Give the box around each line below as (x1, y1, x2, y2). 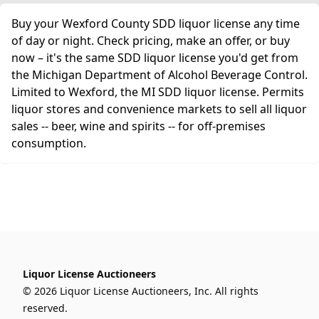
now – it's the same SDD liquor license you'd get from (11, 50, 298, 66)
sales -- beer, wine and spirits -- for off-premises (11, 118, 266, 134)
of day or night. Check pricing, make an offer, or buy (11, 33, 290, 48)
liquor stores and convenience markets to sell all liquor (11, 101, 307, 117)
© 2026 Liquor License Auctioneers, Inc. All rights (23, 284, 258, 298)
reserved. (23, 301, 68, 315)
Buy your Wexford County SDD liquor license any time (11, 16, 300, 31)
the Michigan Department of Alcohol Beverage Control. (11, 67, 308, 83)
